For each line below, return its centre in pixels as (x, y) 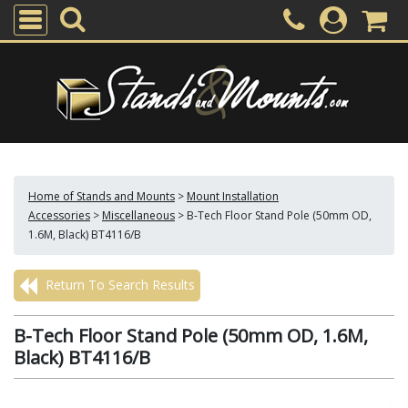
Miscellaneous (138, 215)
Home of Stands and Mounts (102, 196)
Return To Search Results (118, 285)
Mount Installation (233, 196)
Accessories (59, 215)
